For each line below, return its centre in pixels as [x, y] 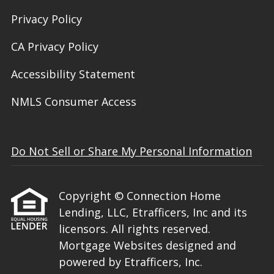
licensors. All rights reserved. [135, 229]
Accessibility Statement [73, 74]
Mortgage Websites [112, 245]
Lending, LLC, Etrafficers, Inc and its [153, 212]
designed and [201, 245]
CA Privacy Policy [55, 46]
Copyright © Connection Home [140, 196]
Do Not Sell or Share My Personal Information [131, 151]
